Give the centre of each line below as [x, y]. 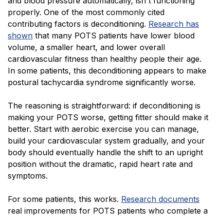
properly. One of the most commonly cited [86, 12]
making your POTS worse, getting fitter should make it [108, 117]
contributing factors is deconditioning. [78, 24]
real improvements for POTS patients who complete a [108, 210]
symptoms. [28, 175]
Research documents [160, 199]
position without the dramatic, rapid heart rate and [100, 164]
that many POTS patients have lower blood [114, 35]
